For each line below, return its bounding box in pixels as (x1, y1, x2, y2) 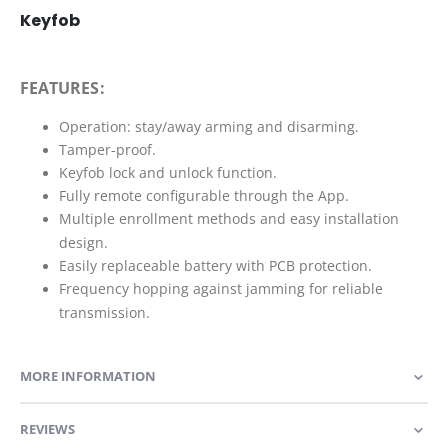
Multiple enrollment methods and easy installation (58, 208, 399, 228)
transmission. (58, 302, 150, 322)
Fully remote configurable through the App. (58, 185, 349, 205)
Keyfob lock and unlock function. (58, 162, 277, 182)
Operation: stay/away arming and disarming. (58, 116, 359, 136)
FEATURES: (20, 76, 105, 99)
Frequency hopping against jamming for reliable (58, 278, 383, 298)
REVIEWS (20, 420, 75, 439)
